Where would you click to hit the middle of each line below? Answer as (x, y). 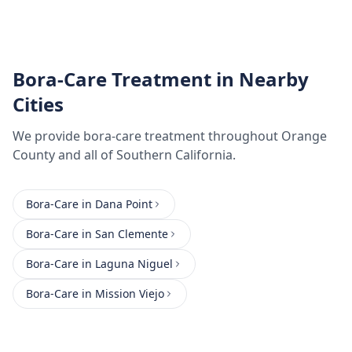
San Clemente (132, 234)
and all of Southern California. (145, 155)
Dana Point (124, 204)
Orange (304, 136)
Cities (38, 104)
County (34, 155)
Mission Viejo (130, 293)
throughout (243, 136)
